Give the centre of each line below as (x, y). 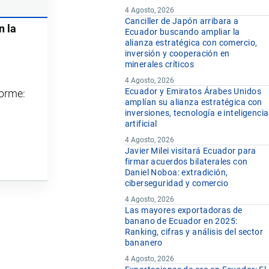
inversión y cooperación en (177, 54)
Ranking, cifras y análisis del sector (194, 232)
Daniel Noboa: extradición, (176, 173)
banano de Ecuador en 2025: (181, 221)
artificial (141, 124)
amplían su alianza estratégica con (193, 102)
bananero (144, 243)
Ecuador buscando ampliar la (182, 32)
